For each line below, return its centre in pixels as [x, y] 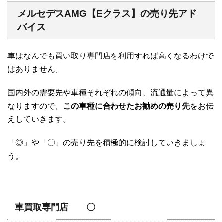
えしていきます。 [39, 119]
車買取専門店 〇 [55, 207]
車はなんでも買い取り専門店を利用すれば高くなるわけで [111, 56]
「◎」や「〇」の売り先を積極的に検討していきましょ [107, 143]
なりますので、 [35, 106]
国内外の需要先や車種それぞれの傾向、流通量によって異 [111, 93]
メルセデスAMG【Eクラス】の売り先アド [107, 14]
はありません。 [35, 69]
